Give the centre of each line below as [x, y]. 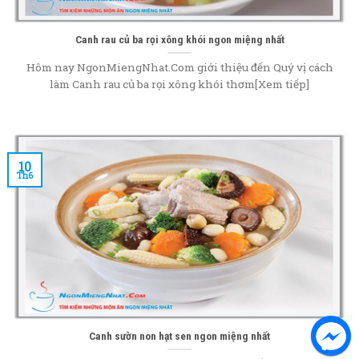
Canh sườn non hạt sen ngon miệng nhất [179, 335]
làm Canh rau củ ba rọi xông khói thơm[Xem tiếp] [179, 84]
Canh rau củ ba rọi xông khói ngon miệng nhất [179, 39]
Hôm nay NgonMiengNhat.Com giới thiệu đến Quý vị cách [179, 67]
